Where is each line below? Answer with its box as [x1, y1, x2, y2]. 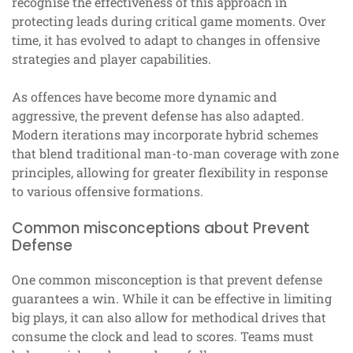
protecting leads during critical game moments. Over [12, 13, 326, 30]
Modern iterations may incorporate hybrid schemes [12, 126, 318, 143]
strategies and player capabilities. [12, 50, 211, 68]
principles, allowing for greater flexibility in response [12, 164, 328, 181]
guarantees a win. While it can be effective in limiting [12, 290, 332, 307]
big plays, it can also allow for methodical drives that [12, 309, 326, 326]
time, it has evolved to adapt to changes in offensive [12, 32, 320, 49]
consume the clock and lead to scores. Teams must [12, 328, 314, 345]
